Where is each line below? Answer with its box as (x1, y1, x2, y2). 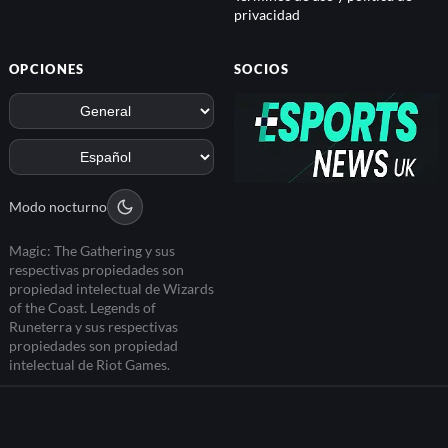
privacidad (234, 6, 300, 24)
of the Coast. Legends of (9, 298, 156, 316)
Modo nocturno (9, 198, 107, 216)
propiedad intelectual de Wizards (9, 279, 214, 297)
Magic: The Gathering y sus (9, 241, 175, 259)
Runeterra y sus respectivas (9, 317, 178, 335)
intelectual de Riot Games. (9, 355, 170, 373)
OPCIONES (9, 61, 85, 78)
